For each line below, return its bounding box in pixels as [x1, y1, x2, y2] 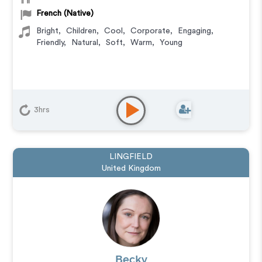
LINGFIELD [109, 153, 153, 161]
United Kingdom [101, 164, 161, 173]
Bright [36, 27, 59, 35]
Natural [71, 39, 99, 47]
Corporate [130, 27, 171, 35]
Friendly [36, 39, 64, 47]
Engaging [178, 27, 212, 35]
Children [66, 27, 97, 35]
